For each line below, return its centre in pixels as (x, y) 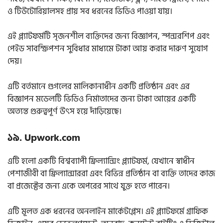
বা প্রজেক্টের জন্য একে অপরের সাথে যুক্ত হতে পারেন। (90, 186)
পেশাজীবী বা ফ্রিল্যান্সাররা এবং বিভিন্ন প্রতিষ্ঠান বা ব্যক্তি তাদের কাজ (111, 174)
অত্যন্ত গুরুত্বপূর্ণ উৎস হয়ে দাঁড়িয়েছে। (64, 111)
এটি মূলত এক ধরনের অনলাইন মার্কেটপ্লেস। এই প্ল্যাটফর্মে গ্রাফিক (108, 211)
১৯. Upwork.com (44, 138)
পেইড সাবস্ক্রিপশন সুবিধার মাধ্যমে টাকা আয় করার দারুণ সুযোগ (108, 49)
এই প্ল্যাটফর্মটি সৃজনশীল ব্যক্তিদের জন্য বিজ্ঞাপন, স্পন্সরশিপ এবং (109, 37)
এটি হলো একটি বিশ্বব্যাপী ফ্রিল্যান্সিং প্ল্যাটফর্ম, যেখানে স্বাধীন (101, 162)
